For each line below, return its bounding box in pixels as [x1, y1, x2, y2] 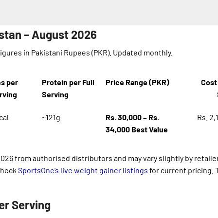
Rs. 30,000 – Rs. [106, 112, 160, 122]
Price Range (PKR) [106, 77, 170, 87]
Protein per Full [42, 77, 95, 87]
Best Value [131, 125, 168, 134]
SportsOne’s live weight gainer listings [18, 165, 148, 175]
